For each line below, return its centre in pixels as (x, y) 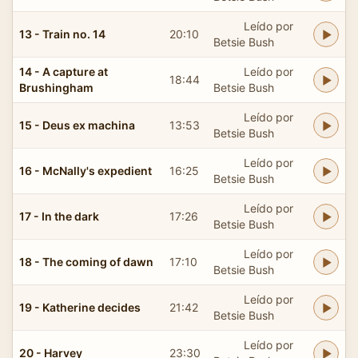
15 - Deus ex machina (77, 125)
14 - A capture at (64, 71)
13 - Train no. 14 (62, 34)
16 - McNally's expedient (86, 170)
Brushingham (56, 87)
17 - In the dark (59, 216)
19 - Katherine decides (80, 307)
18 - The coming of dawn (86, 261)
